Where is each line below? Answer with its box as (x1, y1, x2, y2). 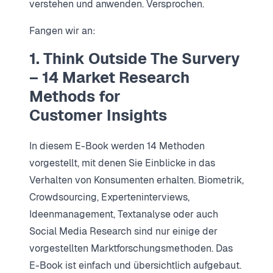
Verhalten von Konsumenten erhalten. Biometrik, (29, 173, 244, 186)
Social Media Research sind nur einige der (29, 224, 218, 238)
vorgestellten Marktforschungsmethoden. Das (29, 241, 233, 255)
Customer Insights (29, 105, 167, 125)
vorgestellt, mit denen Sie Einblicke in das (29, 156, 215, 169)
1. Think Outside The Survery (29, 48, 240, 68)
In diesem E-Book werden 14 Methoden (29, 139, 205, 152)
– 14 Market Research (29, 67, 190, 87)
